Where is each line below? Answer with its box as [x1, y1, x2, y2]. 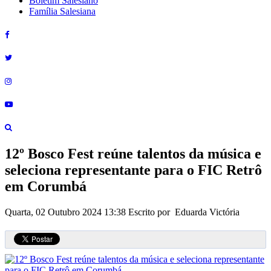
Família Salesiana [29, 6, 96, 16]
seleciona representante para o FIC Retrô [5, 162, 262, 178]
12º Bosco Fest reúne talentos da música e [5, 146, 261, 162]
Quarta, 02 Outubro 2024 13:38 [5, 206, 128, 217]
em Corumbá [5, 178, 87, 195]
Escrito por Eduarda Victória [128, 206, 240, 217]
